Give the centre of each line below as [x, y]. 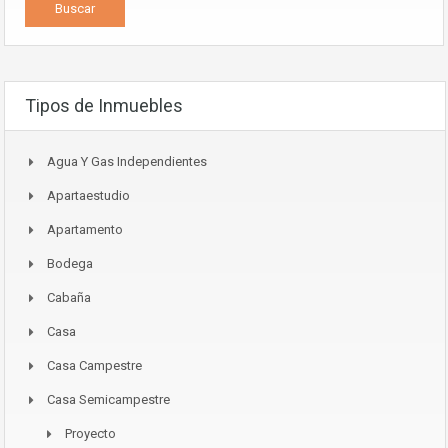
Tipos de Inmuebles [104, 105]
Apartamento [85, 229]
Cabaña [69, 297]
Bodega [70, 263]
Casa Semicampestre [108, 399]
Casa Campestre [94, 365]
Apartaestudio [88, 195]
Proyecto [90, 433]
